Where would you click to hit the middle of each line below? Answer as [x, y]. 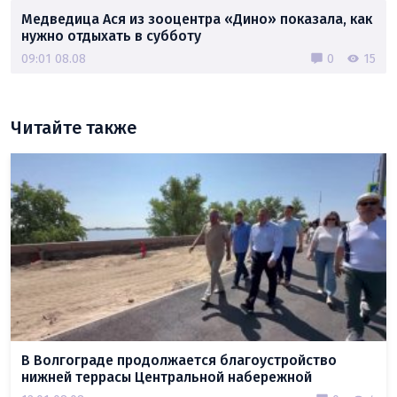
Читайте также [74, 127]
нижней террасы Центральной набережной [167, 377]
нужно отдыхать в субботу [111, 35]
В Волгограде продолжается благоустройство [179, 360]
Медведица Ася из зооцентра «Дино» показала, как [197, 19]
